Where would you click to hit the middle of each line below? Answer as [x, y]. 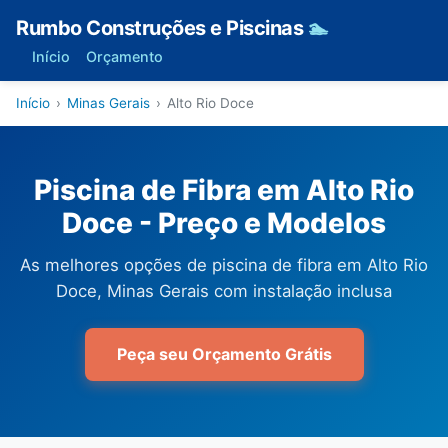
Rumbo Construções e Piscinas [162, 28]
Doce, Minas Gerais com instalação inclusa [224, 291]
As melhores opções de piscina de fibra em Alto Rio [224, 265]
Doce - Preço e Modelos [224, 223]
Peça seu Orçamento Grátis [224, 354]
